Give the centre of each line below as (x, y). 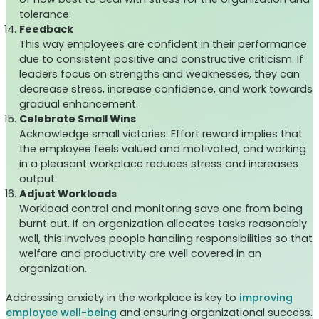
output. (38, 179)
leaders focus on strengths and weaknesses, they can (160, 74)
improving (266, 298)
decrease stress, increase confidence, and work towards (166, 89)
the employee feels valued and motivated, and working (163, 149)
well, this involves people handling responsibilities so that (166, 239)
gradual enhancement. (79, 104)
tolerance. (46, 15)
